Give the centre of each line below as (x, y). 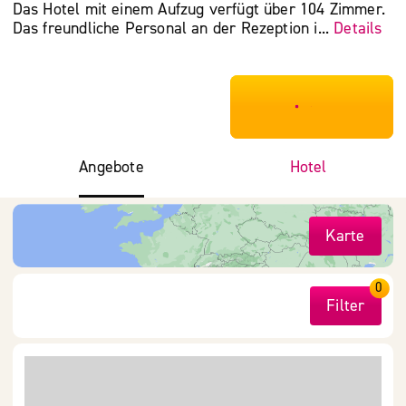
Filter (346, 305)
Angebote (111, 167)
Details (358, 28)
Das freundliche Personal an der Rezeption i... (173, 28)
